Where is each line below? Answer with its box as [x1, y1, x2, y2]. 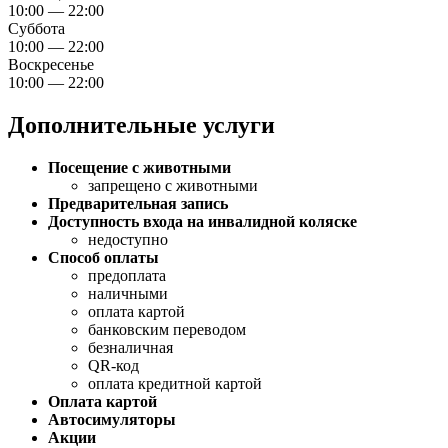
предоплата [88, 267, 166, 285]
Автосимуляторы [48, 411, 176, 429]
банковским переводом [88, 321, 246, 339]
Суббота [8, 20, 65, 38]
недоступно [88, 231, 168, 249]
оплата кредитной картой [88, 375, 262, 393]
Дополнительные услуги [8, 112, 275, 139]
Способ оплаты [48, 249, 159, 267]
